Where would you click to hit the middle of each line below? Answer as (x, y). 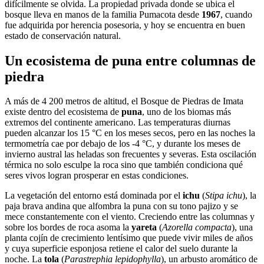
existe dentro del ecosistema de (63, 112)
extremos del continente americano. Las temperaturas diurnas (118, 123)
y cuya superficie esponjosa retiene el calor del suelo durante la (121, 249)
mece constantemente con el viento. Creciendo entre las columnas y (130, 217)
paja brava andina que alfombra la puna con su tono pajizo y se (121, 206)
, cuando (236, 14)
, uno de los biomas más (187, 112)
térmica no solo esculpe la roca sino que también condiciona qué (124, 165)
